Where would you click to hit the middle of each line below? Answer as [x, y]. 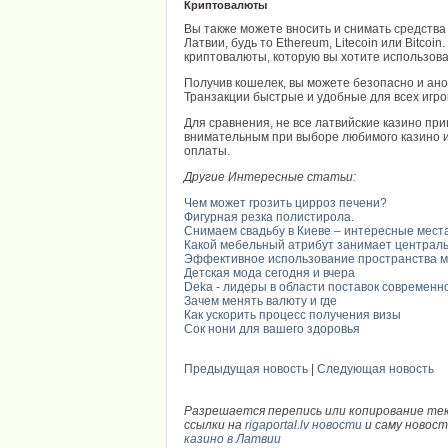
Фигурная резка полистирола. [269, 217]
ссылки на [214, 425]
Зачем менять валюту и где [260, 301]
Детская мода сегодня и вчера [269, 273]
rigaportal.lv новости [303, 425]
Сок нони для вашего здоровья [272, 329]
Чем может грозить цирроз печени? [285, 203]
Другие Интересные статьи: [270, 177]
